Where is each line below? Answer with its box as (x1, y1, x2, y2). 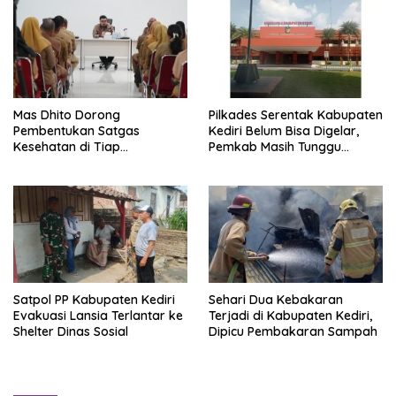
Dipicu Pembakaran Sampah (209, 324, 377, 340)
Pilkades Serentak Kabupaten (209, 106, 383, 123)
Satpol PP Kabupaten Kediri (13, 292, 175, 308)
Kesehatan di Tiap (13, 138, 120, 155)
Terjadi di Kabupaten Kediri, (209, 308, 372, 324)
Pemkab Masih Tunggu (209, 138, 341, 155)
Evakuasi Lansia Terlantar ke (13, 308, 183, 324)
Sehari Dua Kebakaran (209, 292, 343, 308)
